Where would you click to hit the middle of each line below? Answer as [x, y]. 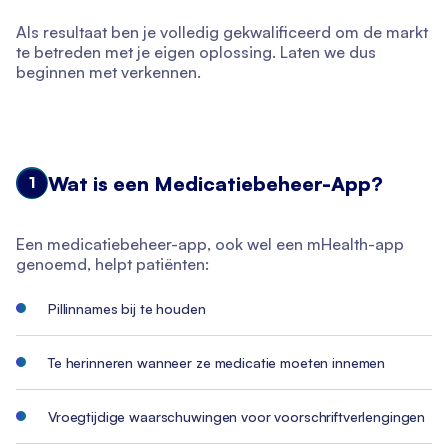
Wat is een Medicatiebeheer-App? [215, 183]
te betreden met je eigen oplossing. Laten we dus [196, 52]
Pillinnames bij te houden [127, 308]
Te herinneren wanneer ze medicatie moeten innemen [217, 362]
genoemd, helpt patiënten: [112, 264]
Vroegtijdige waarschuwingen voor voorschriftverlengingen [237, 416]
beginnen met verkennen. [108, 72]
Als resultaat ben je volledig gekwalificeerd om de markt [222, 32]
